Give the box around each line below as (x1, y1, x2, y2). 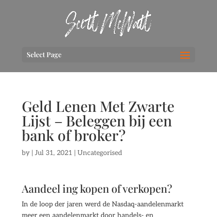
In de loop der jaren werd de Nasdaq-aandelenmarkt (21, 200, 184, 208)
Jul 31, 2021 (34, 149, 72, 157)
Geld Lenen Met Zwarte (21, 96, 174, 116)
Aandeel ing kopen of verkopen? (21, 181, 172, 196)
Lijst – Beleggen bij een (21, 111, 172, 130)
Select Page (26, 49, 62, 59)
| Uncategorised (72, 149, 122, 157)
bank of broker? (21, 125, 125, 145)
